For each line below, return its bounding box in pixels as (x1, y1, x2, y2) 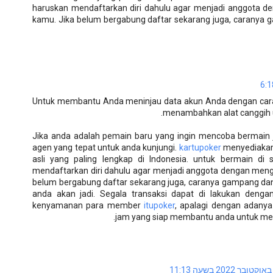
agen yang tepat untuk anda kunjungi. (32, 142, 179, 152)
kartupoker (179, 142, 221, 152)
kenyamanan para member (32, 200, 144, 210)
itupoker (144, 200, 175, 210)
